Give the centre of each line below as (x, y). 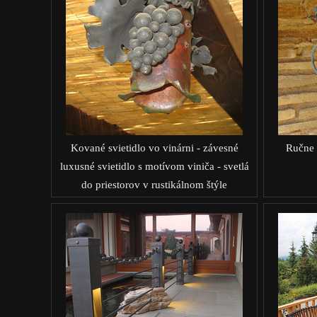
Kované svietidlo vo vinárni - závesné (154, 148)
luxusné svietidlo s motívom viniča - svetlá (154, 166)
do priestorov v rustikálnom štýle (154, 184)
